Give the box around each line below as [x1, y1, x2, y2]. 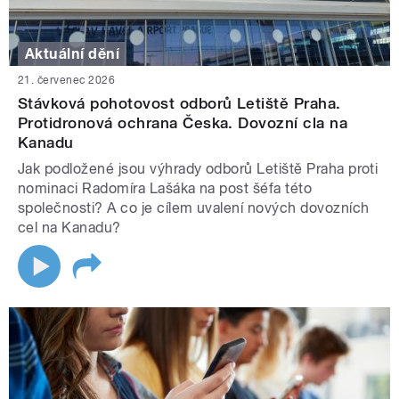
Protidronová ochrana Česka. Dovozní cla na [18, 113, 348, 132]
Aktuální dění [25, 45, 120, 62]
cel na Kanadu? [18, 218, 121, 236]
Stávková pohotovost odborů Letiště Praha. [18, 94, 341, 112]
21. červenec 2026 [18, 73, 116, 86]
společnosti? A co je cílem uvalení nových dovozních [18, 199, 370, 216]
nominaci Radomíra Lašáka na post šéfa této [18, 179, 313, 197]
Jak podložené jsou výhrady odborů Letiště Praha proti [18, 159, 379, 177]
